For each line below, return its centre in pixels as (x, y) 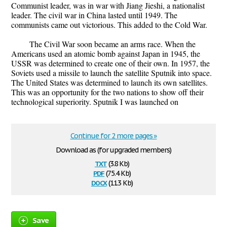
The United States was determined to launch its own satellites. (109, 83)
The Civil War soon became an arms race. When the (112, 44)
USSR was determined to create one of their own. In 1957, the (110, 63)
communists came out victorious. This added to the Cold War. (109, 25)
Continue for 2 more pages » (113, 136)
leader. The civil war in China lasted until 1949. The (94, 15)
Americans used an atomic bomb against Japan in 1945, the (106, 54)
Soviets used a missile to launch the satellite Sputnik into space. (111, 73)
